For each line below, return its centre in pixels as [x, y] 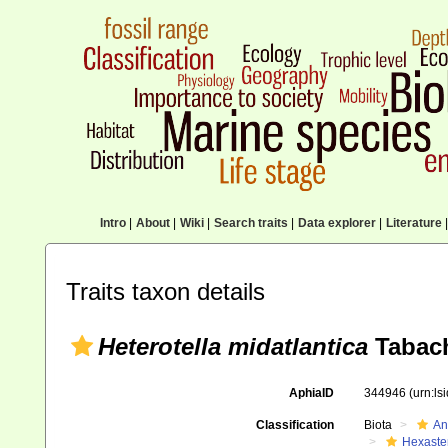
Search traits [250, 223]
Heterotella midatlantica [233, 346]
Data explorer [336, 223]
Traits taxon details [165, 291]
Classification [294, 425]
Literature [413, 223]
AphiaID [311, 393]
